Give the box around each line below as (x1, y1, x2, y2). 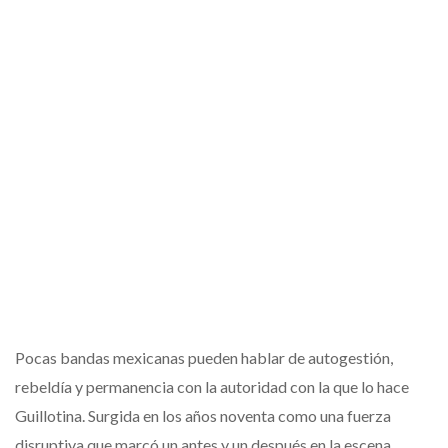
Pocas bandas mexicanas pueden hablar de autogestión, (15, 347, 393, 367)
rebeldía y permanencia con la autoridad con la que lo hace (15, 376, 409, 396)
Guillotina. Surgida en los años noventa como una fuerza (15, 405, 391, 425)
